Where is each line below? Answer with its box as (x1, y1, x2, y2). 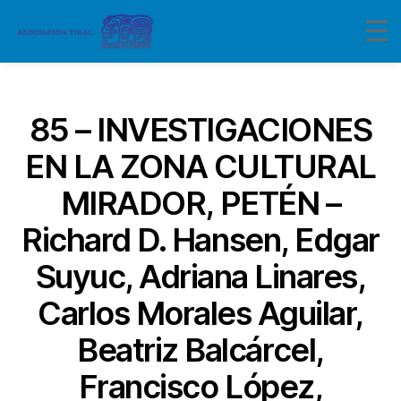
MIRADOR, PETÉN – (60, 183, 341, 223)
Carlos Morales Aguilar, (38, 294, 363, 333)
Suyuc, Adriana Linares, (35, 257, 366, 296)
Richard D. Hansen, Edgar (21, 220, 380, 260)
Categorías (200, 93, 279, 112)
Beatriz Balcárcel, (77, 330, 324, 370)
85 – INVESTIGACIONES (29, 110, 372, 149)
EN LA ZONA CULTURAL (25, 147, 376, 186)
